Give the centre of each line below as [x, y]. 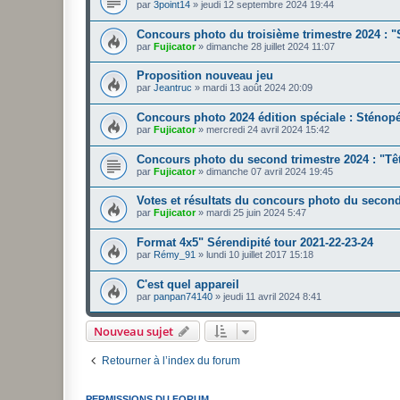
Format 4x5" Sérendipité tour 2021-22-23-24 [255, 242]
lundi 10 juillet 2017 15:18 [260, 254]
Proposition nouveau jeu [205, 76]
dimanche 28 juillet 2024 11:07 [271, 46]
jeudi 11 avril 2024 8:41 [272, 296]
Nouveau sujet [133, 332]
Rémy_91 [175, 254]
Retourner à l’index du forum [171, 361]
